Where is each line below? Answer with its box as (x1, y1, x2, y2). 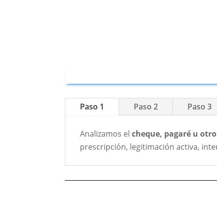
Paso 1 (80, 101, 105, 112)
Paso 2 (134, 101, 158, 112)
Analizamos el (80, 128, 132, 139)
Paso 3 (187, 101, 212, 112)
